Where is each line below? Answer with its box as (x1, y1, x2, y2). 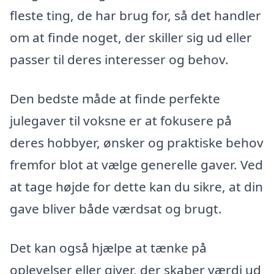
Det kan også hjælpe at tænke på (10, 239, 207, 256)
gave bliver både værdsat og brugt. (10, 200, 222, 218)
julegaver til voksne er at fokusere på (10, 112, 232, 130)
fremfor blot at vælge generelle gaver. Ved (10, 156, 263, 174)
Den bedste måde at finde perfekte (10, 90, 220, 108)
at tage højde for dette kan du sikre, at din (10, 178, 263, 196)
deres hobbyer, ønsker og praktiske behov (10, 134, 264, 152)
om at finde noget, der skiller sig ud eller (10, 29, 252, 46)
